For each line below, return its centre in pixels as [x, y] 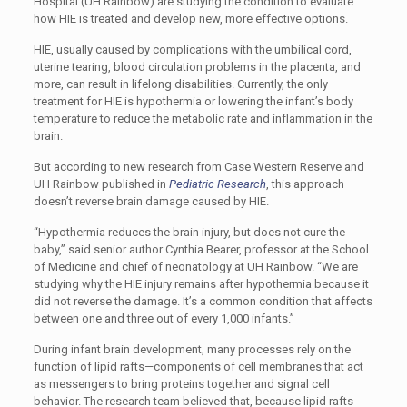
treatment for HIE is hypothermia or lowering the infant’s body [193, 101]
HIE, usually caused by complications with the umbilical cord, [192, 50]
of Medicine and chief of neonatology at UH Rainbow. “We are [195, 267]
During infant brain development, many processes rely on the [192, 349]
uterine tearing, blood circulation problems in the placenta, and [197, 67]
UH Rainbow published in [101, 184]
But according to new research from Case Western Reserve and [199, 167]
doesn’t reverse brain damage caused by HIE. [151, 201]
